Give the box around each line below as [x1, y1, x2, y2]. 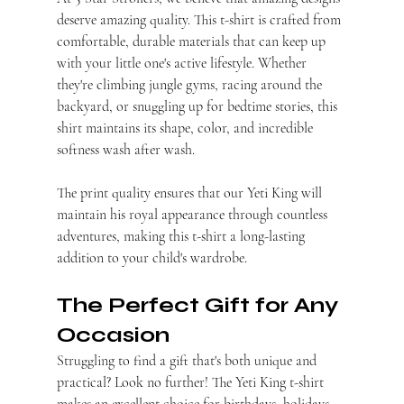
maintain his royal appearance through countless [56, 206, 331, 225]
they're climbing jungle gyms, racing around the [56, 76, 326, 95]
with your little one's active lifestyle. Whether [56, 54, 310, 73]
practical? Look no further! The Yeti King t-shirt [56, 373, 327, 392]
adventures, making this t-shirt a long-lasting [56, 227, 308, 246]
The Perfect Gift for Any [56, 292, 344, 319]
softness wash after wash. [56, 141, 195, 160]
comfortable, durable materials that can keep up [56, 32, 329, 51]
